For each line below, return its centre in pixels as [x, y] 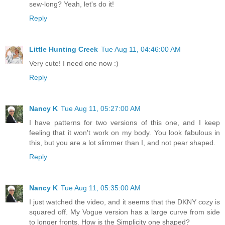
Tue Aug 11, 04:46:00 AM [141, 49]
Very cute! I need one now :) [74, 63]
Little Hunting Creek [64, 49]
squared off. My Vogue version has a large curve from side [125, 212]
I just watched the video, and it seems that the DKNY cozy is [125, 202]
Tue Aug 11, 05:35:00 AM [101, 188]
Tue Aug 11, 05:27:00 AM [101, 108]
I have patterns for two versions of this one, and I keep [125, 122]
